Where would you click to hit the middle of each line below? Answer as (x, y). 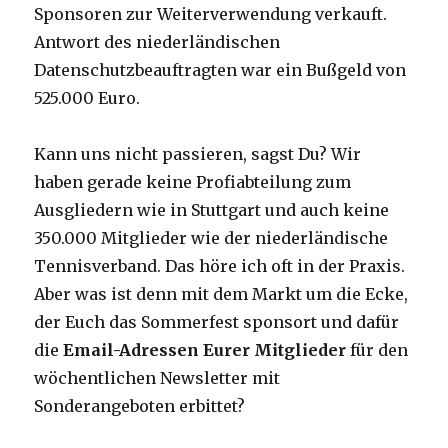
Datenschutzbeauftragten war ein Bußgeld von (220, 70)
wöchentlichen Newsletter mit (157, 378)
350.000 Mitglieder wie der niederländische (211, 238)
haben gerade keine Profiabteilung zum (193, 182)
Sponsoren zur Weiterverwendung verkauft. (211, 14)
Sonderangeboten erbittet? (140, 406)
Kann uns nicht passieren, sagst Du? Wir (198, 154)
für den (377, 350)
